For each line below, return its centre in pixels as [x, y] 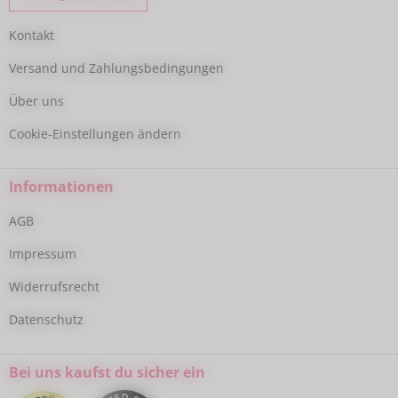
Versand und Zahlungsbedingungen [116, 68]
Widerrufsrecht [54, 287]
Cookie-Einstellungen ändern [95, 134]
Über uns [36, 101]
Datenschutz [46, 320]
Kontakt [32, 36]
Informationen [61, 187]
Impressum [43, 254]
